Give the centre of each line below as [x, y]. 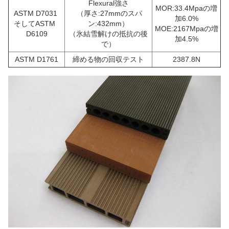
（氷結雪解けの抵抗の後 [108, 34]
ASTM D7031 [37, 13]
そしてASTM [37, 24]
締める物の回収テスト [108, 59]
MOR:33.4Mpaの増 [186, 8]
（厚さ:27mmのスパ [109, 13]
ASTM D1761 [37, 59]
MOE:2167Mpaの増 [186, 29]
